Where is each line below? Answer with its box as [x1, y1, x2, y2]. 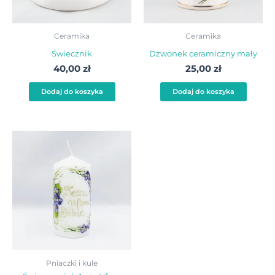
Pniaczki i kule [46, 258, 98, 268]
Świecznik [52, 48, 92, 59]
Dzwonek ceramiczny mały [149, 48, 257, 59]
